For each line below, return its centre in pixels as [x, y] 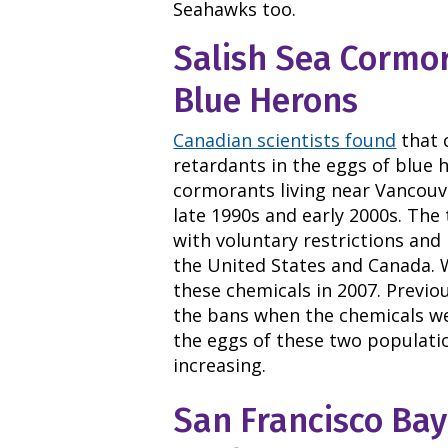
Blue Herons [266, 100]
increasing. [220, 365]
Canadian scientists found [285, 140]
